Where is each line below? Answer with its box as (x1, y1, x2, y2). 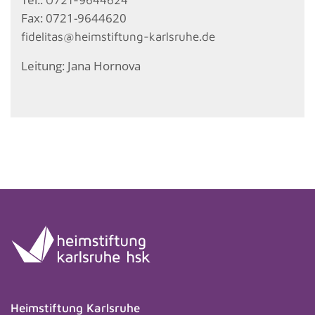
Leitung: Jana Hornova (21, 57, 141, 74)
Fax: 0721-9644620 (21, 9, 127, 26)
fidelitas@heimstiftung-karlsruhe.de (21, 29, 215, 44)
